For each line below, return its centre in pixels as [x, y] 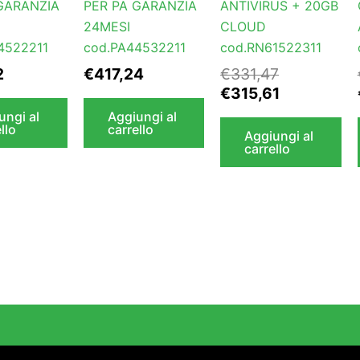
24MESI [106, 27]
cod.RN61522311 [271, 48]
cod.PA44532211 [134, 48]
